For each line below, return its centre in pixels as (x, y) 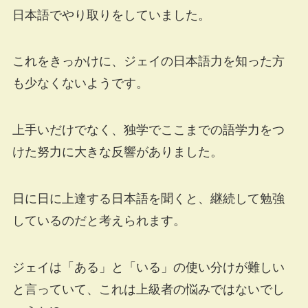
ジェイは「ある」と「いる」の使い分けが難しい (148, 267)
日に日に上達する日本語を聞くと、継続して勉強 (148, 199)
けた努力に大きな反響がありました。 (117, 152)
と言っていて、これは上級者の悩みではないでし (148, 289)
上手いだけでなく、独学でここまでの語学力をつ (148, 130)
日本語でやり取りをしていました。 (111, 15)
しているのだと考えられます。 (99, 221)
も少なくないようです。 (80, 84)
